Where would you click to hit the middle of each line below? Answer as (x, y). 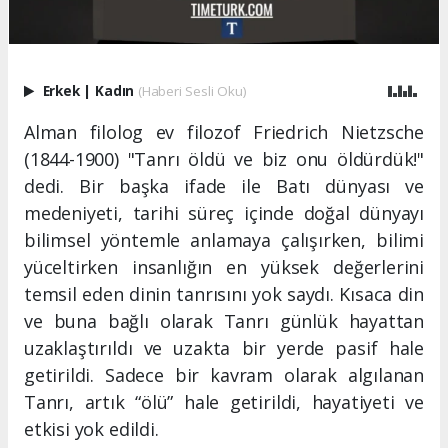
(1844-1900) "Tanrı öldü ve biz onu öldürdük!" (224, 158)
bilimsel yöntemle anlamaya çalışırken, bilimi (224, 239)
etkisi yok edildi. (91, 428)
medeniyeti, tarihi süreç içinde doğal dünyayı (224, 212)
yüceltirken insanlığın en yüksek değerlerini (224, 266)
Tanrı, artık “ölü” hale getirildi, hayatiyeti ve (224, 401)
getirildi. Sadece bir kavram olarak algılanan (224, 374)
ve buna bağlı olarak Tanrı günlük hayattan (224, 320)
